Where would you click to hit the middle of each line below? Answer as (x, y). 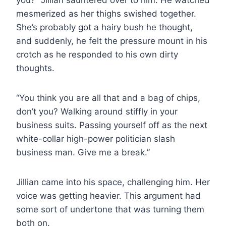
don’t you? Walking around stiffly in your (97, 111)
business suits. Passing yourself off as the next (112, 125)
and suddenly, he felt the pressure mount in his (112, 41)
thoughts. (35, 68)
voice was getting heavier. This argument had (108, 195)
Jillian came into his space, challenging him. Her (113, 182)
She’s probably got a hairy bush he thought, (104, 27)
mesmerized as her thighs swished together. (106, 13)
